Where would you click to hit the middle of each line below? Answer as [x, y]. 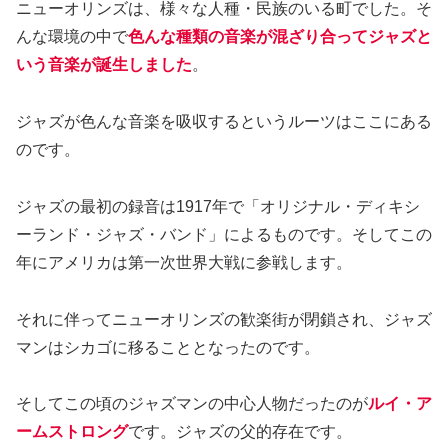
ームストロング [72, 432]
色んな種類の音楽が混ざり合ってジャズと [280, 37]
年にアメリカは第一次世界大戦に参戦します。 [184, 262]
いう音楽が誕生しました [104, 65]
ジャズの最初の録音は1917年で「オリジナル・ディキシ [218, 206]
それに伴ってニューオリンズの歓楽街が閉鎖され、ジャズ [224, 319]
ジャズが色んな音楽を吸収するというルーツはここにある [224, 122]
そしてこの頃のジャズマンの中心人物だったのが [192, 404]
